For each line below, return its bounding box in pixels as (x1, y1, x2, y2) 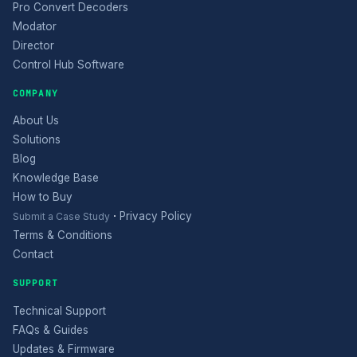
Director (13, 38, 54, 52)
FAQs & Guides (13, 323, 88, 336)
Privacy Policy (120, 210, 192, 223)
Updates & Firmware (13, 342, 115, 355)
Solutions (13, 133, 61, 147)
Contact (13, 248, 53, 261)
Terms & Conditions (13, 229, 112, 242)
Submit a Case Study (13, 210, 110, 223)
